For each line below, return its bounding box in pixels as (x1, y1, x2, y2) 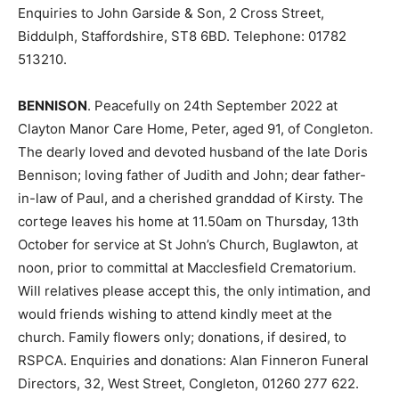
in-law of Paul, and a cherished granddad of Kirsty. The (18, 190, 363, 207)
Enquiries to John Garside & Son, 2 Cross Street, (18, 4, 324, 21)
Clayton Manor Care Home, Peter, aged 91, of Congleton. (18, 120, 373, 137)
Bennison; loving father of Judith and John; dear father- (18, 167, 366, 183)
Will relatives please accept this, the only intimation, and (18, 282, 370, 299)
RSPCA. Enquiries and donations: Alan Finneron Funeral (18, 352, 369, 369)
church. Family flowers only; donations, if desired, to (18, 329, 346, 346)
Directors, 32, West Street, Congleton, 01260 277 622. (18, 375, 359, 392)
